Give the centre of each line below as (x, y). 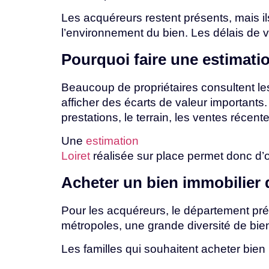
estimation (112, 141)
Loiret (76, 156)
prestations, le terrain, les (127, 117)
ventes (212, 117)
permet (207, 156)
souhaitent (173, 249)
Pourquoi (98, 59)
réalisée (113, 156)
